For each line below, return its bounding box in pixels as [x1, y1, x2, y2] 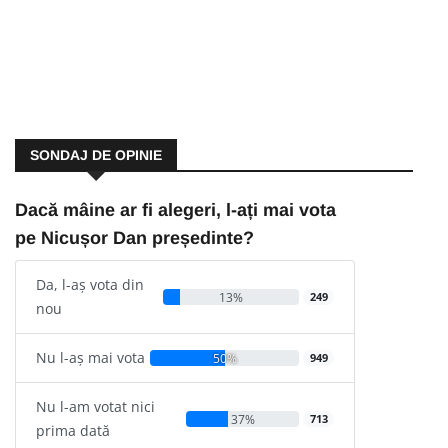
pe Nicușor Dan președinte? [15, 227, 254, 248]
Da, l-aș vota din [36, 274, 144, 294]
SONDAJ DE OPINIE [30, 146, 162, 163]
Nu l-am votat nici [36, 396, 155, 416]
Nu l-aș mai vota [36, 347, 145, 367]
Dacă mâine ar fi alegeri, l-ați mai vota [15, 199, 336, 220]
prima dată [36, 420, 110, 440]
